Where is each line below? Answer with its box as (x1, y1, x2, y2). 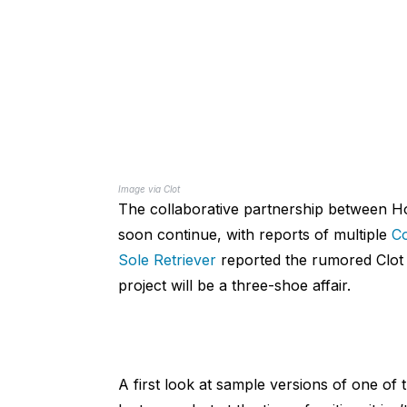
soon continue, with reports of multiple (117, 225, 392, 244)
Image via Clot (117, 184, 180, 195)
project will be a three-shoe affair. (117, 276, 351, 295)
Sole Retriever (117, 251, 216, 270)
